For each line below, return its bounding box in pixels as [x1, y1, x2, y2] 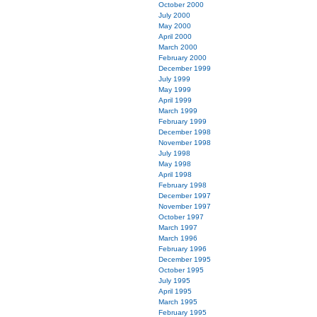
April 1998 [158, 171, 192, 178]
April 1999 [158, 96, 192, 104]
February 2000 [158, 54, 207, 62]
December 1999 [158, 64, 211, 72]
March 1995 [158, 298, 197, 306]
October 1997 [158, 213, 204, 221]
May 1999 [158, 86, 191, 93]
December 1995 [158, 255, 211, 263]
